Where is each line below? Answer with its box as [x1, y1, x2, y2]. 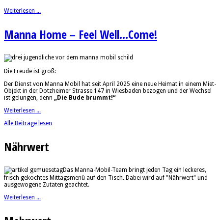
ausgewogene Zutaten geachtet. [4, 181, 89, 188]
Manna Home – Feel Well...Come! [4, 26, 157, 42]
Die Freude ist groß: [4, 67, 56, 75]
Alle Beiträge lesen [4, 119, 52, 127]
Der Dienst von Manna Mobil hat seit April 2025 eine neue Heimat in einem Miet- [4, 80, 216, 87]
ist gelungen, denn [4, 94, 54, 101]
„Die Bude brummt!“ [54, 94, 115, 101]
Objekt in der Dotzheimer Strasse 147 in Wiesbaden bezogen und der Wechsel [4, 87, 212, 94]
